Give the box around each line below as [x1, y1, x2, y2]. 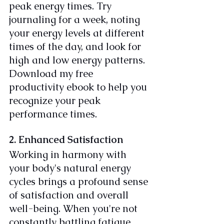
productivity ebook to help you [9, 80, 149, 94]
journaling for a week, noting [9, 13, 142, 26]
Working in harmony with [9, 148, 129, 161]
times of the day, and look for [9, 40, 143, 53]
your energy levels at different [9, 26, 147, 40]
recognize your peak [9, 94, 103, 107]
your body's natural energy [9, 161, 133, 175]
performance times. [9, 107, 97, 121]
